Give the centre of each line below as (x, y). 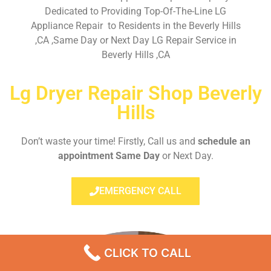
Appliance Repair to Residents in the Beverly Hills (135, 26)
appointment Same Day (109, 155)
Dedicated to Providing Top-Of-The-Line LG (135, 11)
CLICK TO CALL (148, 253)
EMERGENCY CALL (140, 191)
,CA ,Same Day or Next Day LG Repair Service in (135, 41)
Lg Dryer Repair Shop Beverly (135, 93)
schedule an (224, 141)
